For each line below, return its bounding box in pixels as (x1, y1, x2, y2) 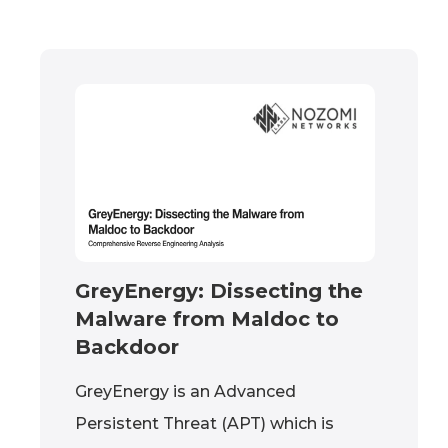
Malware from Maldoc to (75, 306, 339, 331)
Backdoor (75, 334, 179, 359)
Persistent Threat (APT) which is (75, 413, 334, 433)
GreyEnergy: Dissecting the (75, 278, 363, 303)
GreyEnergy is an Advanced (75, 381, 296, 401)
